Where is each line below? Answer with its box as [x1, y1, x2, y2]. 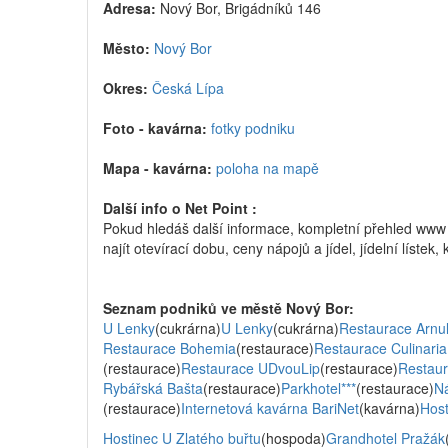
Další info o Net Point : [103, 198, 257, 218]
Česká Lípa [152, 78, 224, 98]
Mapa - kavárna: [103, 158, 212, 178]
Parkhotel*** [281, 378, 356, 398]
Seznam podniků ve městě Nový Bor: [103, 298, 354, 318]
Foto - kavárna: [103, 118, 207, 138]
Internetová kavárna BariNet [181, 398, 359, 418]
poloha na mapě [216, 158, 319, 178]
